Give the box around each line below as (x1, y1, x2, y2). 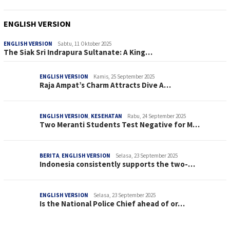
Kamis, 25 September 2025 (93, 72, 155, 80)
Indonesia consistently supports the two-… (40, 159, 195, 169)
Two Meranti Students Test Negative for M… (40, 119, 200, 129)
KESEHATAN (91, 112, 122, 120)
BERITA (40, 151, 59, 159)
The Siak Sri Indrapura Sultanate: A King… (4, 47, 152, 57)
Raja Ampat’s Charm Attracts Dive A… (40, 80, 171, 90)
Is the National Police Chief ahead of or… (40, 198, 185, 208)
